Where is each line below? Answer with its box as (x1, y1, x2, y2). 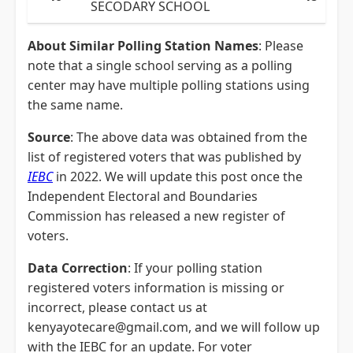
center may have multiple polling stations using (28, 76, 310, 94)
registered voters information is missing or (28, 279, 284, 296)
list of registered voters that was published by (28, 148, 301, 165)
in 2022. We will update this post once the (53, 168, 303, 185)
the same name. (28, 96, 123, 113)
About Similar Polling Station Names (28, 37, 258, 54)
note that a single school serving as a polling (28, 57, 292, 74)
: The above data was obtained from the (70, 128, 307, 146)
